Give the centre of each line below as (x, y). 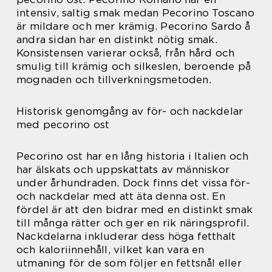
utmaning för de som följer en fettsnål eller (129, 263)
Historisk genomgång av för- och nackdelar (130, 111)
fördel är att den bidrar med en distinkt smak (135, 210)
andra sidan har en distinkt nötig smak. (117, 40)
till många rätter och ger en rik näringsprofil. (133, 223)
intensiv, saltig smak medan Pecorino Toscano (135, 13)
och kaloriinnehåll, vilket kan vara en (110, 250)
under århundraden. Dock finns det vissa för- (133, 183)
